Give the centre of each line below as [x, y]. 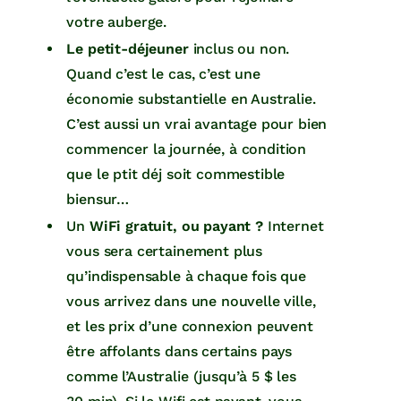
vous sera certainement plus [165, 251]
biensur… [98, 199]
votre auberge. [117, 21]
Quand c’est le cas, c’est [149, 73]
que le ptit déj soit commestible [176, 174]
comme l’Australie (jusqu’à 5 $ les [181, 376]
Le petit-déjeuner [130, 48]
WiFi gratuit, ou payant [170, 226]
